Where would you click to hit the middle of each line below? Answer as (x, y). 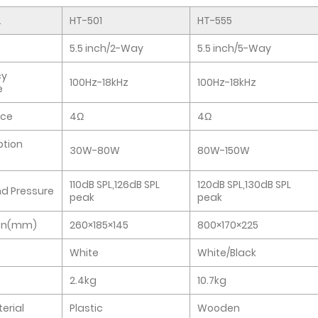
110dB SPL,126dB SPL (115, 184)
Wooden (219, 308)
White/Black (227, 252)
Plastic (86, 308)
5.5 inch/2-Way (106, 48)
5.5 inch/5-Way (234, 48)
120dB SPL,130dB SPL (244, 184)
